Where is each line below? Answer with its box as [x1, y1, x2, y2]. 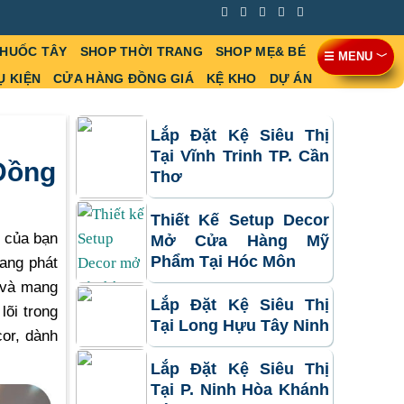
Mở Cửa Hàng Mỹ [151, 232, 329, 251]
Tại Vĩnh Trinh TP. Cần [151, 147, 329, 166]
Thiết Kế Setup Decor [151, 211, 329, 230]
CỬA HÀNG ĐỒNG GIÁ [53, 71, 194, 87]
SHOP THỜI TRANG [79, 44, 203, 60]
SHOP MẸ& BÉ [215, 44, 306, 60]
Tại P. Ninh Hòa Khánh [151, 381, 329, 399]
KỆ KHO [206, 71, 257, 87]
